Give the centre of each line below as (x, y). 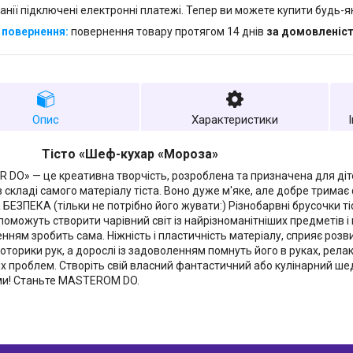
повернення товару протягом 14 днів (169, 32)
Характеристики (235, 120)
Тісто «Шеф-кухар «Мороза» (130, 154)
